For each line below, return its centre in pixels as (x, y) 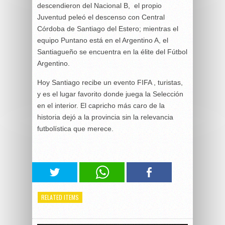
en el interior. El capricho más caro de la (101, 106)
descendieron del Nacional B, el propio (99, 6)
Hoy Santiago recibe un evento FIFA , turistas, (110, 83)
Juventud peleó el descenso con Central (101, 17)
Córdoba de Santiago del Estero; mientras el (108, 29)
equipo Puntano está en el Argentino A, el (103, 40)
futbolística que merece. (75, 129)
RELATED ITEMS (60, 197)
